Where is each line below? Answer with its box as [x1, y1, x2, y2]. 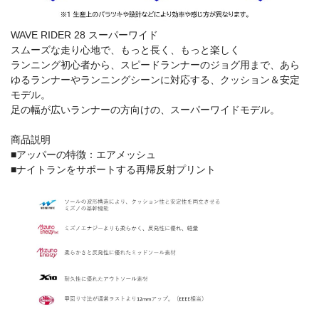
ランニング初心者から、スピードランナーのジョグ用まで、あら [11, 59, 300, 71]
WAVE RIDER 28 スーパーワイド [11, 29, 158, 41]
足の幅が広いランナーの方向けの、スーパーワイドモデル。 [11, 104, 280, 116]
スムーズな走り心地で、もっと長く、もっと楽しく [11, 44, 240, 56]
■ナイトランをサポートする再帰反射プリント [11, 164, 216, 176]
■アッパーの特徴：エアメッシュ [11, 149, 156, 161]
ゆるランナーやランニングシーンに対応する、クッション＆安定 [11, 74, 300, 86]
